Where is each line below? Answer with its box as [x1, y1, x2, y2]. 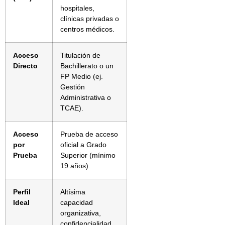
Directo [13, 61, 38, 70]
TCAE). [60, 103, 83, 112]
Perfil [13, 187, 31, 196]
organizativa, [60, 208, 101, 217]
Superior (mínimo [60, 151, 116, 159]
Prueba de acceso [60, 130, 118, 138]
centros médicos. [60, 25, 115, 33]
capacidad [60, 198, 93, 206]
